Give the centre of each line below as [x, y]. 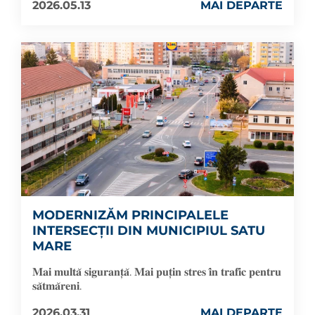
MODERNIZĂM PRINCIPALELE [130, 215]
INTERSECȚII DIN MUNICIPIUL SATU [149, 230]
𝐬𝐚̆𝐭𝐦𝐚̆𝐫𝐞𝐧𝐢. [57, 285]
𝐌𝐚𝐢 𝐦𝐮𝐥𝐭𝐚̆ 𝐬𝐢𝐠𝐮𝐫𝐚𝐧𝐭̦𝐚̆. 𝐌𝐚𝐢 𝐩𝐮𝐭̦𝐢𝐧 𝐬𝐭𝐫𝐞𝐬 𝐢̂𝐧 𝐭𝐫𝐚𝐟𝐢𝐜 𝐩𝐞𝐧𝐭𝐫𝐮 [157, 271]
